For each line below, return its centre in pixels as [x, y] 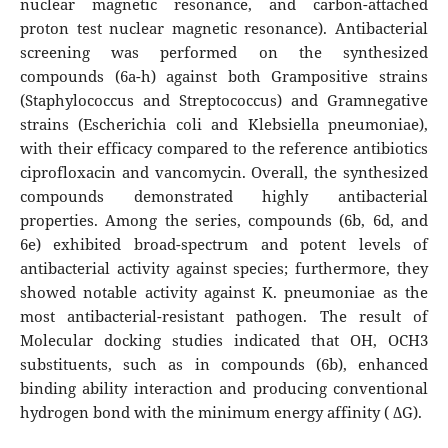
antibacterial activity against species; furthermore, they [224, 269]
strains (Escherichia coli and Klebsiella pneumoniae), [224, 125]
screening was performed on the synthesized [224, 53]
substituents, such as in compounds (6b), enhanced [224, 365]
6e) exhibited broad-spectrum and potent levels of [224, 245]
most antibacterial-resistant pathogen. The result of [224, 317]
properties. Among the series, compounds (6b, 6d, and [224, 221]
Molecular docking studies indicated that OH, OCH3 [224, 341]
